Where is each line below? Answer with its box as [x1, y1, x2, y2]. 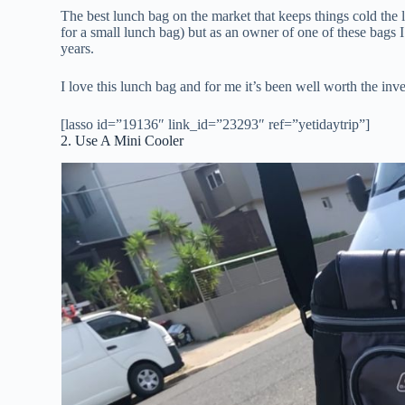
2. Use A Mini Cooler [61, 133, 188, 149]
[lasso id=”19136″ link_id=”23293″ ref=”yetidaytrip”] [61, 117, 371, 133]
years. [61, 41, 95, 57]
